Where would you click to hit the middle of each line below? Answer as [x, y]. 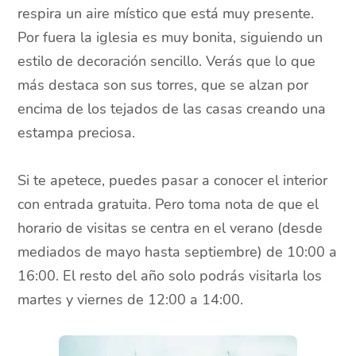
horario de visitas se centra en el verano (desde [170, 228]
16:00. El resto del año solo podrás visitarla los [170, 276]
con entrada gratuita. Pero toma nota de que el [168, 205]
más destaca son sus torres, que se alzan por [163, 85]
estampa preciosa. [77, 133]
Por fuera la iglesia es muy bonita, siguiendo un [170, 38]
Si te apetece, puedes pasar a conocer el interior [173, 181]
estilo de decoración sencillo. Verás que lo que [167, 62]
